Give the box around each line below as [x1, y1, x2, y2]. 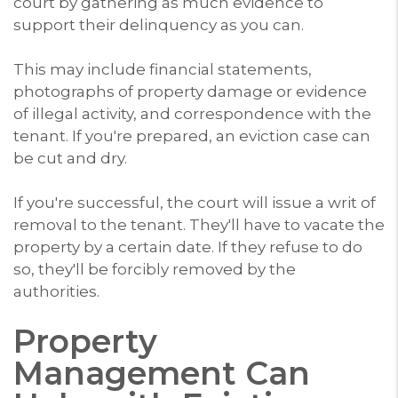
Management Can [13, 353, 310, 393]
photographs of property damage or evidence [13, 82, 367, 100]
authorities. [13, 282, 99, 300]
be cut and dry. [13, 148, 127, 167]
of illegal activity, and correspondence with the [13, 104, 371, 123]
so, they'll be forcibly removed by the [13, 259, 296, 278]
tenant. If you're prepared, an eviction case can [13, 126, 370, 145]
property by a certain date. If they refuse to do [13, 237, 362, 256]
